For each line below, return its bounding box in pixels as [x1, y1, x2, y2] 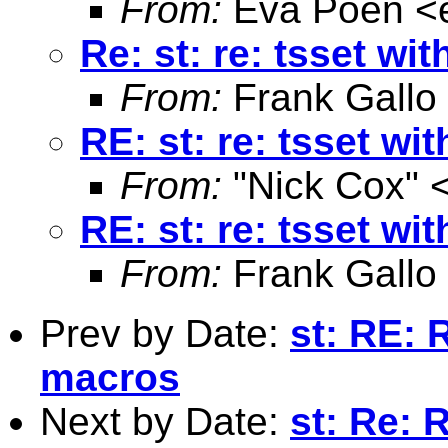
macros [40, 355, 180, 399]
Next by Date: [40, 399, 290, 443]
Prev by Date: [40, 311, 290, 355]
